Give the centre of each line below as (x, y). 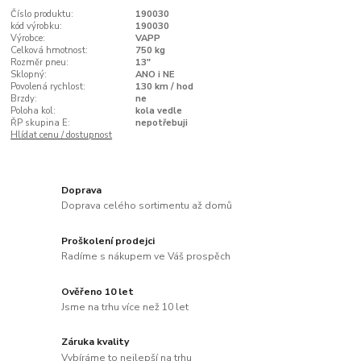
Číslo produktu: (42, 15)
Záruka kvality (95, 342)
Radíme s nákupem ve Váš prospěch (146, 257)
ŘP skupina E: (41, 123)
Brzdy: (24, 99)
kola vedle (158, 111)
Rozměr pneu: (40, 63)
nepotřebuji (161, 123)
